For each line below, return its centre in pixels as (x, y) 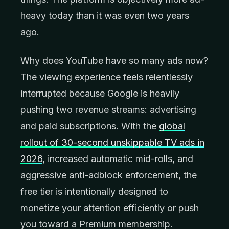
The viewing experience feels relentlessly (107, 77)
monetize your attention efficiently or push (110, 208)
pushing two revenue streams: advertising (108, 110)
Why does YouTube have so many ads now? (114, 61)
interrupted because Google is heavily (100, 93)
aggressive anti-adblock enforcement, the (109, 175)
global (172, 126)
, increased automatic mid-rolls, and (118, 159)
